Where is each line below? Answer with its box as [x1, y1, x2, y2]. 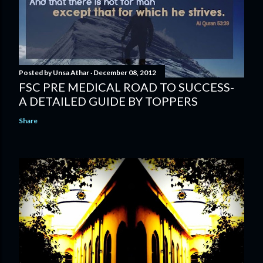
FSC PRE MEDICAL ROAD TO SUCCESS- [19, 79, 234, 94]
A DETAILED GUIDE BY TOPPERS [19, 93, 198, 108]
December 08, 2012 [93, 68, 156, 77]
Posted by [19, 68, 53, 77]
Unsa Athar [53, 68, 89, 77]
